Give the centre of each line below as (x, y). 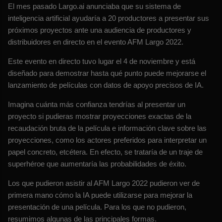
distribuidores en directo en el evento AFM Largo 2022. (96, 42)
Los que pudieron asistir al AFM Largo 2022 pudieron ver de (104, 183)
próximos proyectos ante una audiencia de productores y (100, 30)
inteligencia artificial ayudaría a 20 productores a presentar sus (109, 18)
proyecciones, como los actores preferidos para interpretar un (107, 140)
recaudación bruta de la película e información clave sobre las (107, 128)
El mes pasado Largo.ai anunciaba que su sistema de (94, 6)
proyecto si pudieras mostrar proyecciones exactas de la (100, 116)
